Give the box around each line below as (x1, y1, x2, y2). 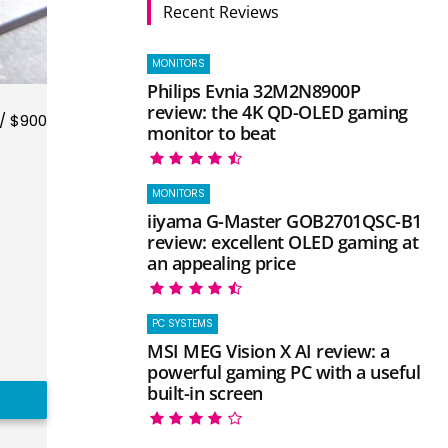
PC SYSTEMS (152, 315, 214, 331)
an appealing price (147, 250, 296, 275)
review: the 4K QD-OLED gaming (147, 99, 408, 124)
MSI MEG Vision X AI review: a (147, 338, 390, 363)
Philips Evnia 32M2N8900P (147, 78, 361, 103)
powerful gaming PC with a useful (147, 359, 421, 384)
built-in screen (147, 380, 263, 405)
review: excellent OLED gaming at (147, 229, 419, 254)
